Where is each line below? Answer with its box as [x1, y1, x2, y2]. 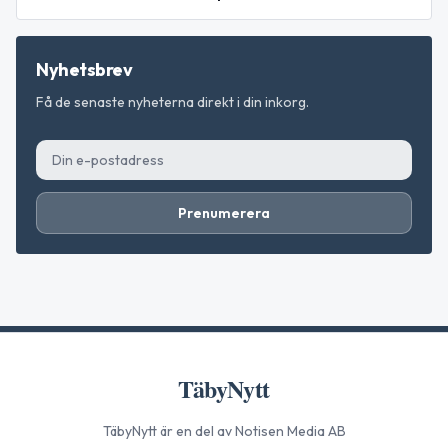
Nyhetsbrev [36, 57, 133, 81]
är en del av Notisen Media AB [156, 422, 346, 440]
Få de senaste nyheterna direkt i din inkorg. [36, 92, 309, 111]
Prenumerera [178, 203, 270, 222]
